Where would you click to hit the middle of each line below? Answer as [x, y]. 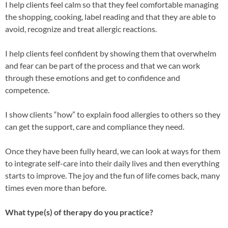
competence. [27, 90]
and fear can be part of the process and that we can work [103, 65]
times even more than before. [56, 188]
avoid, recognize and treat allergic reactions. [81, 29]
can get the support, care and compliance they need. [95, 126]
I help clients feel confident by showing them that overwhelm [111, 53]
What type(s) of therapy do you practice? [79, 212]
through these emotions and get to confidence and [93, 78]
